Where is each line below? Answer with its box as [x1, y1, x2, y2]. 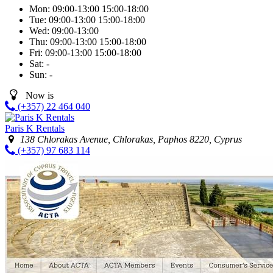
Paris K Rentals [5, 122, 65, 133]
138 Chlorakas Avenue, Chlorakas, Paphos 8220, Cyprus [20, 133, 243, 144]
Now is [25, 90, 54, 101]
